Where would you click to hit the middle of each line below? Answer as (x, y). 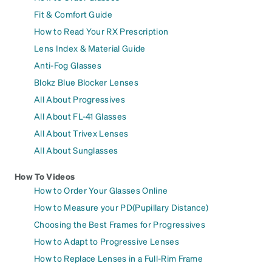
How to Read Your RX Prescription (101, 31)
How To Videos (45, 176)
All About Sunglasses (76, 150)
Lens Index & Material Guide (90, 48)
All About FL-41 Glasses (80, 116)
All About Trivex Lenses (81, 133)
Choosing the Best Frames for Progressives (120, 224)
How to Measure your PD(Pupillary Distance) (121, 207)
